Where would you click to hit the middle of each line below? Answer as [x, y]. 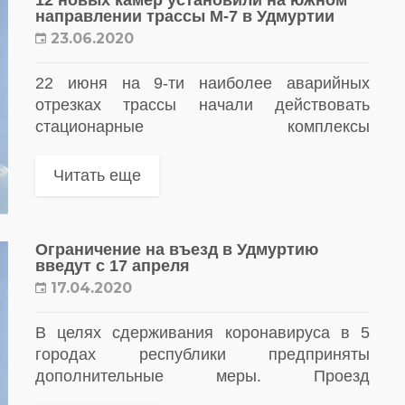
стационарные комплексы [202, 126]
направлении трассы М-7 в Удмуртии [185, 16]
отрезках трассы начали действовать [202, 104]
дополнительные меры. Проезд [202, 377]
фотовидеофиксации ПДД [134, 148]
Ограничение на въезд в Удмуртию [177, 250]
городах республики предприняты [202, 355]
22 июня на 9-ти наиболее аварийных [202, 83]
